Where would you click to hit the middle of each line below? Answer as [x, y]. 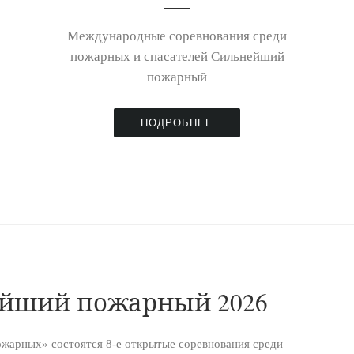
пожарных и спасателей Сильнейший [177, 57]
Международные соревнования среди [177, 36]
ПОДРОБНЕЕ [177, 122]
